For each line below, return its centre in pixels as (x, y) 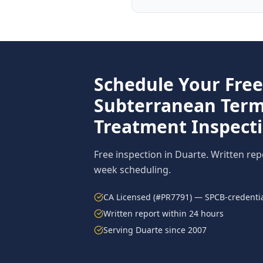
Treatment (140, 127)
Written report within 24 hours (163, 213)
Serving (119, 230)
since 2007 (185, 230)
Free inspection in (134, 154)
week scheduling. (132, 170)
